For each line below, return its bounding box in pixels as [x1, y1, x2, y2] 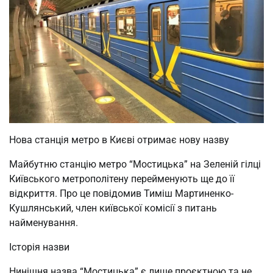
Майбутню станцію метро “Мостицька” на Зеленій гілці [9, 158, 261, 170]
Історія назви [9, 241, 69, 253]
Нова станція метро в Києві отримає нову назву [9, 133, 229, 146]
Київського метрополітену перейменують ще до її [9, 172, 235, 185]
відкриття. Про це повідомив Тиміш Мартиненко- [9, 187, 233, 199]
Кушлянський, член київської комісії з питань [9, 202, 217, 214]
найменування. [9, 216, 78, 229]
